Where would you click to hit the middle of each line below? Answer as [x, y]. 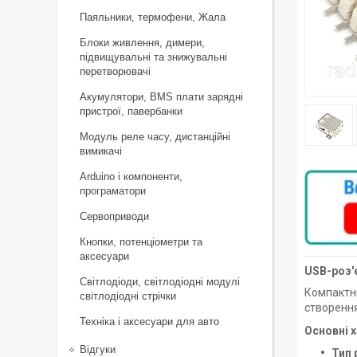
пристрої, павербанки [131, 111]
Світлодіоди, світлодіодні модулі [160, 282]
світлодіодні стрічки [128, 296]
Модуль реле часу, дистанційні [155, 137]
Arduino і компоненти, [131, 177]
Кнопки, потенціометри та [141, 242]
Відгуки [98, 349]
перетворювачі [115, 71]
